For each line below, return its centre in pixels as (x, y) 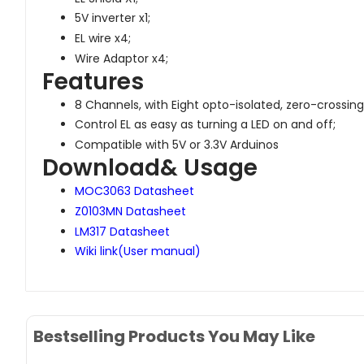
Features (93, 81)
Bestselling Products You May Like (174, 337)
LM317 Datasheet (122, 231)
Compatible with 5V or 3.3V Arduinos (177, 145)
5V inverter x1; (113, 18)
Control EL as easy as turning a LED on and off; (205, 125)
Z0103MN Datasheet (130, 211)
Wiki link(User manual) (138, 251)
